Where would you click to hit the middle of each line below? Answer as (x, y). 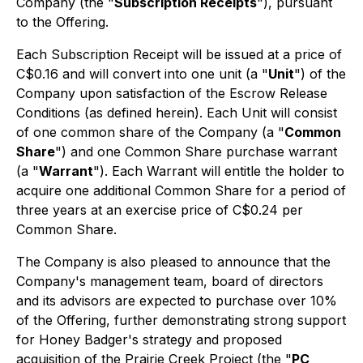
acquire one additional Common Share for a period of (181, 190)
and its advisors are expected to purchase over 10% (177, 301)
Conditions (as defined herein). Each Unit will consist (177, 113)
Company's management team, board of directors (170, 281)
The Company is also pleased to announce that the (173, 262)
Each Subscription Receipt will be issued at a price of (179, 54)
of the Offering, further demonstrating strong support (181, 320)
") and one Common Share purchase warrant (196, 152)
